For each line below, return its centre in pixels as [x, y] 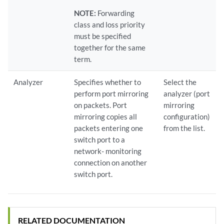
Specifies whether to [108, 82]
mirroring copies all [106, 116]
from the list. [184, 128]
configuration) [187, 116]
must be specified [103, 36]
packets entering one [109, 128]
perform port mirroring [111, 93]
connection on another [111, 162]
